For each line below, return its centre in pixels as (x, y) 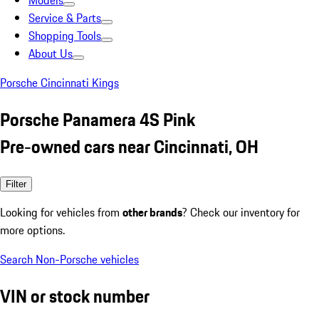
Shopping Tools (65, 36)
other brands (152, 212)
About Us (51, 53)
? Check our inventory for (241, 212)
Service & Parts (65, 18)
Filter (16, 184)
